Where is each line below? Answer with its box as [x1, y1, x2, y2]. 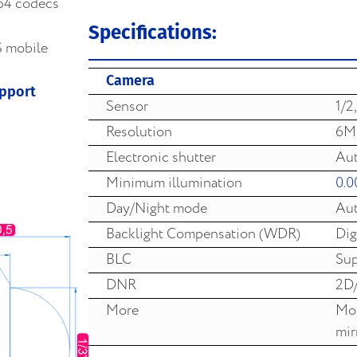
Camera [106, 71, 155, 89]
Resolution [106, 121, 172, 143]
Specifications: [88, 21, 217, 44]
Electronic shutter [106, 147, 216, 168]
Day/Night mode [106, 198, 207, 219]
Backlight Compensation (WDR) [106, 223, 300, 245]
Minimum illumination [106, 172, 242, 194]
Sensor [106, 96, 148, 117]
